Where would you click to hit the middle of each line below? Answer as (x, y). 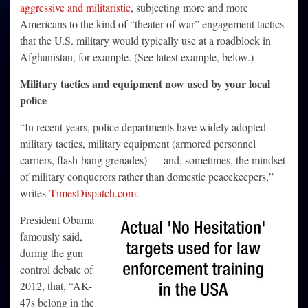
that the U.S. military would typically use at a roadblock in (145, 41)
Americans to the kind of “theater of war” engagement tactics (152, 24)
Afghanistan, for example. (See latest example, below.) (137, 57)
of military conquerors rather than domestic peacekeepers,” (147, 177)
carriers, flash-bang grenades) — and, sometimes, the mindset (153, 160)
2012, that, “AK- (56, 286)
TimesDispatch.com (93, 193)
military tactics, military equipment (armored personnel (138, 144)
